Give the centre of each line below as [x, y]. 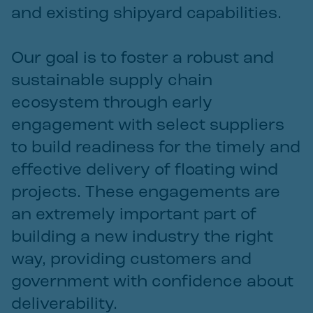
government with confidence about [152, 282]
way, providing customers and [131, 260]
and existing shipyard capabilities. [146, 14]
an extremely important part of [134, 215]
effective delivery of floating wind [145, 170]
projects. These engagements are [146, 193]
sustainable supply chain [112, 81]
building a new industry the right [142, 238]
